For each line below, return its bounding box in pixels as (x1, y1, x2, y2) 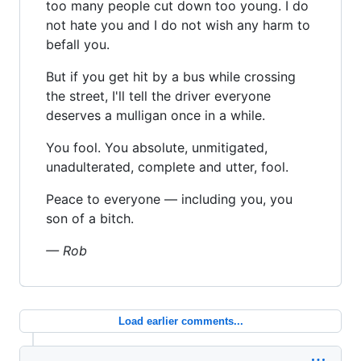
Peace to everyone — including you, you (46, 190, 293, 207)
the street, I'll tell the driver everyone (46, 87, 271, 104)
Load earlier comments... (118, 314, 243, 327)
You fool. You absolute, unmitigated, (46, 139, 268, 156)
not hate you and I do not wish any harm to (46, 16, 310, 33)
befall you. (46, 35, 110, 52)
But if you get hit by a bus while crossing (46, 68, 296, 85)
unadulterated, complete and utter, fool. (46, 158, 288, 175)
